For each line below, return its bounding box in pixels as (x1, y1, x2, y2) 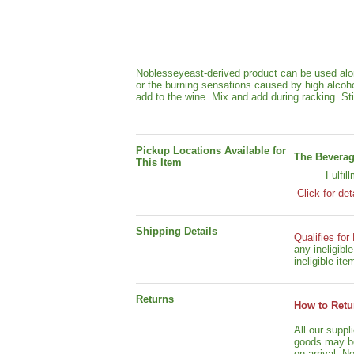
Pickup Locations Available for (136, 145, 286, 156)
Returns (136, 293, 174, 305)
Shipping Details (136, 225, 217, 237)
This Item (136, 156, 182, 168)
